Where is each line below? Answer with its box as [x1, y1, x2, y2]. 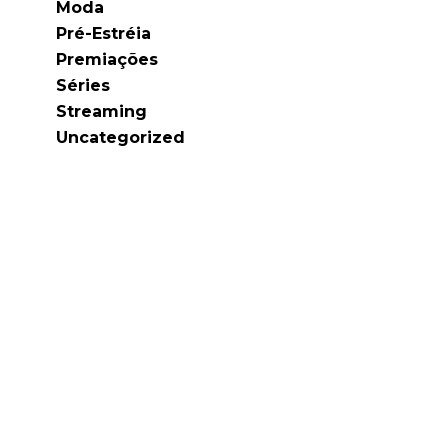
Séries [56, 76, 110, 95]
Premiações [56, 50, 158, 69]
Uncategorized [56, 128, 185, 147]
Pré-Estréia [56, 24, 151, 43]
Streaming [56, 102, 147, 121]
